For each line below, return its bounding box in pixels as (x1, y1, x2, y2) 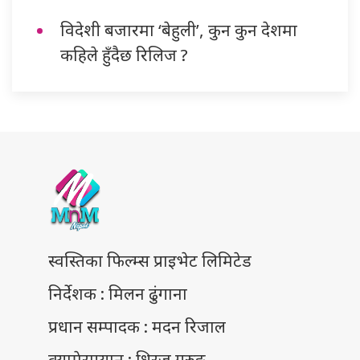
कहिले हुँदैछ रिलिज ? (60, 43, 188, 67)
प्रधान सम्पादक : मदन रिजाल (48, 315, 226, 338)
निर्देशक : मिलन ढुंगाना (48, 282, 187, 305)
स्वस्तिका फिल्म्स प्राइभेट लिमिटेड (48, 249, 252, 272)
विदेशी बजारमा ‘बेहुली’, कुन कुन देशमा (60, 18, 297, 42)
